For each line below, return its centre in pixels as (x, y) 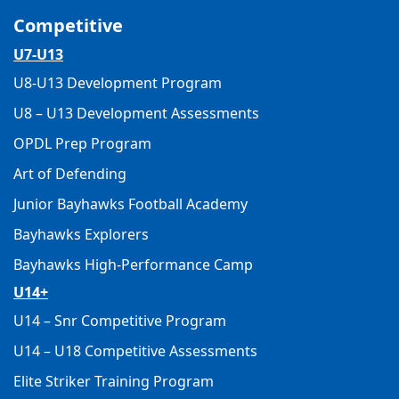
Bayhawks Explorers (81, 234)
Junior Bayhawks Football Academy (130, 204)
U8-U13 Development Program (118, 82)
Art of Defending (70, 173)
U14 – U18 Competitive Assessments (135, 350)
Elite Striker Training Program (114, 381)
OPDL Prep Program (82, 143)
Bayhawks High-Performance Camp (133, 264)
